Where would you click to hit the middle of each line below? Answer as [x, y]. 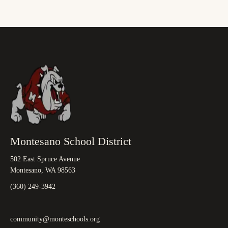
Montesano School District [71, 141]
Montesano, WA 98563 [43, 170]
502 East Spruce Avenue [45, 159]
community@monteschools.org [55, 219]
